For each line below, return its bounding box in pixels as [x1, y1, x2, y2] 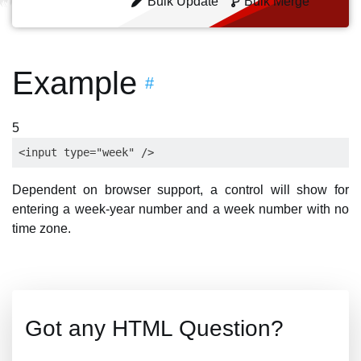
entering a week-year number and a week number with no [12, 202, 349, 216]
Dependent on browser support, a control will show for [12, 183, 349, 197]
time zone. [12, 222, 71, 235]
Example [12, 65, 137, 101]
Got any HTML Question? [25, 316, 284, 341]
